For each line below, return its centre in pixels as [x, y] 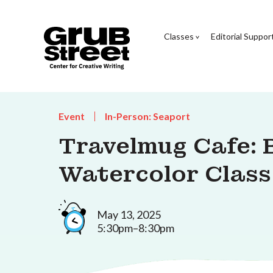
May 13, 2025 [129, 214]
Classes [179, 36]
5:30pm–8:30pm [136, 228]
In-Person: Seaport [147, 116]
